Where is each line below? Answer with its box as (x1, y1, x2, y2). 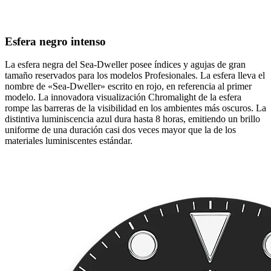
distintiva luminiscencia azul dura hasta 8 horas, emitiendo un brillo (5, 114, 260, 125)
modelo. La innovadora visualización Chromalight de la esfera (5, 92, 241, 103)
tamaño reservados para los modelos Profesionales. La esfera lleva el (5, 70, 265, 81)
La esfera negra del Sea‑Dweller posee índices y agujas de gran (5, 59, 246, 70)
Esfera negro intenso (5, 34, 106, 48)
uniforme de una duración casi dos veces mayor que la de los (5, 125, 236, 135)
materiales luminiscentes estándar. (5, 135, 132, 146)
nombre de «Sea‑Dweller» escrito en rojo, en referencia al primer (5, 81, 252, 92)
